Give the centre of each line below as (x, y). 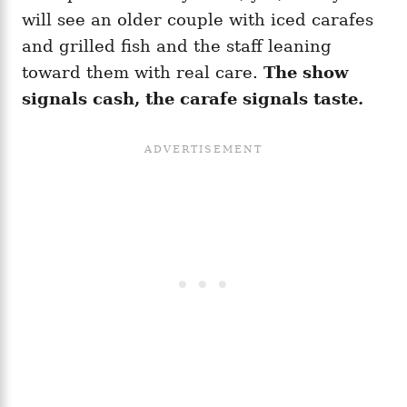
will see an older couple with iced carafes (198, 19)
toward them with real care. (143, 72)
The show (306, 72)
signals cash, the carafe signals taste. (193, 98)
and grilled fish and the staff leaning (177, 45)
